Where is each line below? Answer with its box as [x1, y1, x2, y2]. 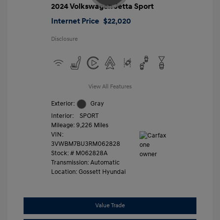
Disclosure [51, 35, 78, 43]
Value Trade [95, 201, 125, 209]
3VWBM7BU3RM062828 [51, 139, 120, 148]
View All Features [88, 82, 132, 90]
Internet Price [51, 16, 99, 26]
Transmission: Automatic [51, 158, 120, 166]
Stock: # [51, 149, 74, 157]
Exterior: [51, 100, 75, 108]
